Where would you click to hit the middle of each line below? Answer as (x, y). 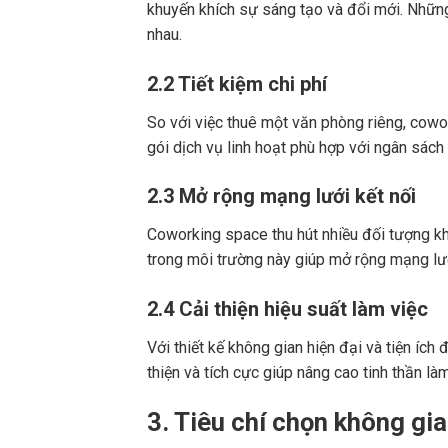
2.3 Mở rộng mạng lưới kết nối (281, 196)
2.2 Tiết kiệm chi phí (237, 83)
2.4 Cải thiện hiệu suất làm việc (287, 309)
